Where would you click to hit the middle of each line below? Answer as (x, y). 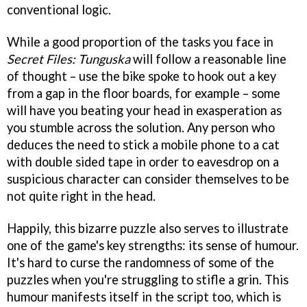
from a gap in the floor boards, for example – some (144, 94)
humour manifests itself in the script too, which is (144, 297)
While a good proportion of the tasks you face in (140, 42)
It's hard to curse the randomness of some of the (140, 262)
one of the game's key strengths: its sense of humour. (153, 245)
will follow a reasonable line (208, 59)
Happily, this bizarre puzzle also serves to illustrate (148, 228)
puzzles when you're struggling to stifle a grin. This (148, 280)
